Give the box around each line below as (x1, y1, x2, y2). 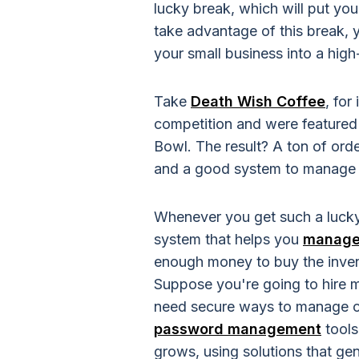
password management (154, 321, 321, 337)
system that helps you (154, 231, 303, 248)
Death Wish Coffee (191, 93, 325, 110)
